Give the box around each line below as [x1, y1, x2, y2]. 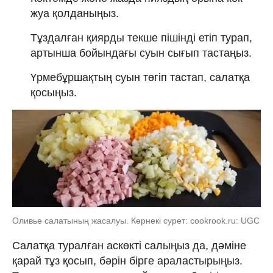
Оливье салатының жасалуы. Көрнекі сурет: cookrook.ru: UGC [12, 215, 260, 225]
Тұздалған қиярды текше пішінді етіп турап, [30, 31, 252, 44]
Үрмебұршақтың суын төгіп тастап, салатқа [30, 71, 250, 83]
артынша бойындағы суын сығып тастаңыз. [30, 46, 252, 59]
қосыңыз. [30, 86, 77, 99]
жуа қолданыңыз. [30, 7, 119, 19]
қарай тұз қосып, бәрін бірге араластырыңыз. [12, 254, 243, 267]
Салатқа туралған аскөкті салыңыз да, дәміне [12, 239, 246, 252]
